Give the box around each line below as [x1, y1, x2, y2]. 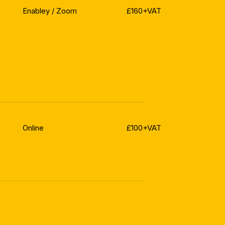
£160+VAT [126, 6, 161, 16]
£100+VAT [126, 123, 161, 133]
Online [22, 123, 44, 133]
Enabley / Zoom [22, 6, 77, 16]
